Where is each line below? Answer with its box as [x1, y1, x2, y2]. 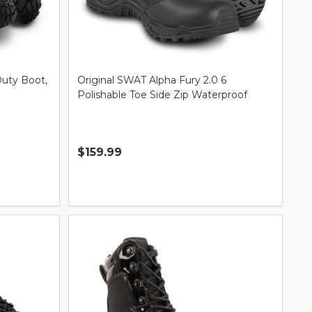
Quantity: [79, 171, 123, 184]
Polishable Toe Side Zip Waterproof [77, 88, 247, 101]
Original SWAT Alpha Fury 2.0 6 [77, 73, 226, 86]
